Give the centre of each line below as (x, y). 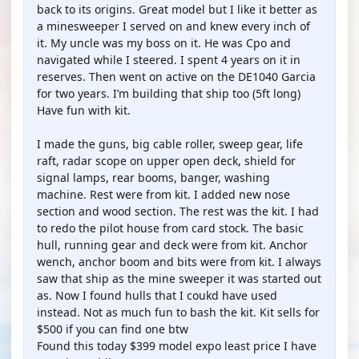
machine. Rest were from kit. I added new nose (163, 194)
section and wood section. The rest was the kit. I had (178, 211)
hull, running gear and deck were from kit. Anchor (172, 245)
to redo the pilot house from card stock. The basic (170, 228)
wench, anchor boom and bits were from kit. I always (179, 262)
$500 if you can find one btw (113, 329)
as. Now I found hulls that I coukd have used (157, 295)
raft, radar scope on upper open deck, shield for (166, 161)
